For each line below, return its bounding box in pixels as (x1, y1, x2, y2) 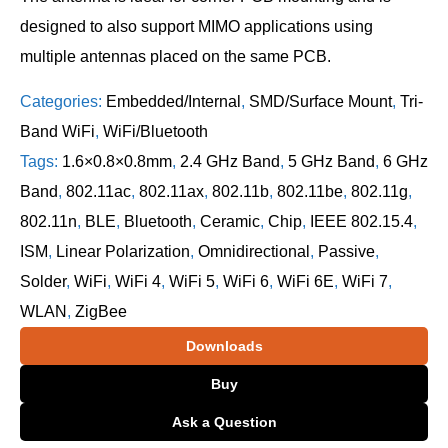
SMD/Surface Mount (249, 93, 392, 110)
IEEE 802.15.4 (310, 213, 413, 230)
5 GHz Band (288, 153, 375, 170)
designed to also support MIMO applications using (20, 18, 373, 35)
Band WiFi (20, 123, 95, 140)
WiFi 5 (169, 273, 215, 290)
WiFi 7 (342, 273, 388, 290)
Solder (20, 273, 66, 290)
